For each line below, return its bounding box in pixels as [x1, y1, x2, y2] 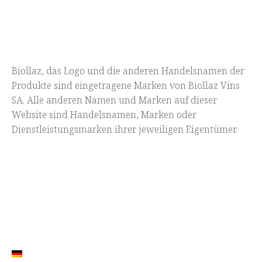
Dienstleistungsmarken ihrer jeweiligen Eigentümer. [12, 122, 237, 136]
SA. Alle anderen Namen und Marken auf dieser [12, 93, 217, 106]
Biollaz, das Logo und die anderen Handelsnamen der [12, 64, 244, 77]
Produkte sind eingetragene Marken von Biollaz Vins [12, 78, 240, 92]
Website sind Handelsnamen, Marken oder [12, 108, 196, 121]
